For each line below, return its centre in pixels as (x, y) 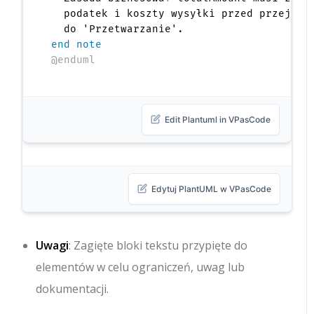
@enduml (74, 60)
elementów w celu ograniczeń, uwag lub (141, 267)
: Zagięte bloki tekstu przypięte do (158, 245)
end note (77, 44)
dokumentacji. (73, 288)
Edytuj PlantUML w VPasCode (211, 189)
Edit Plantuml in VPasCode (217, 119)
